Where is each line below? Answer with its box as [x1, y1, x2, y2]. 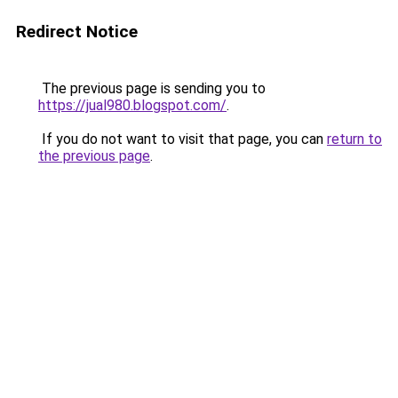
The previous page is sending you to [38, 80, 266, 97]
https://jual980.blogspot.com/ [38, 97, 227, 114]
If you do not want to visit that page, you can [38, 131, 327, 147]
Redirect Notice [16, 21, 138, 42]
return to [327, 131, 382, 147]
